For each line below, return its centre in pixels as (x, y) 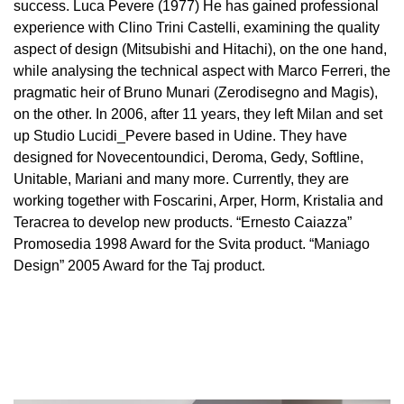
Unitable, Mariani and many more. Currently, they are (181, 179)
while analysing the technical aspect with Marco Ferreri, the (202, 71)
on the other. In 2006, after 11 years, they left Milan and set (198, 114)
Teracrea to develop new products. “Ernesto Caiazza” (183, 222)
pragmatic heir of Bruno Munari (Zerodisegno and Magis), (196, 92)
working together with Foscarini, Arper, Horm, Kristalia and (198, 201)
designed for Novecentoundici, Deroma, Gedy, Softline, (188, 157)
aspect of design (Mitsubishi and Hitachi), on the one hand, (200, 49)
